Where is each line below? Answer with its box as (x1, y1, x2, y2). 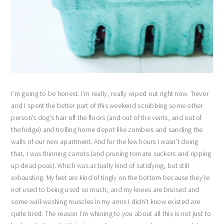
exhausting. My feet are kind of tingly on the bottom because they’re (11, 173, 210, 182)
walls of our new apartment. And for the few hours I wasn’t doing (11, 137, 198, 146)
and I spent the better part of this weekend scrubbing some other (11, 101, 203, 110)
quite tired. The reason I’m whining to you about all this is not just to (11, 209, 211, 218)
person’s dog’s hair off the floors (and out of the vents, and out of (11, 113, 202, 122)
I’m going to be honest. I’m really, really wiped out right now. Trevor (11, 89, 209, 98)
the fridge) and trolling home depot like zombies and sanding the (11, 125, 203, 134)
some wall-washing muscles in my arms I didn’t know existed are (11, 197, 200, 206)
